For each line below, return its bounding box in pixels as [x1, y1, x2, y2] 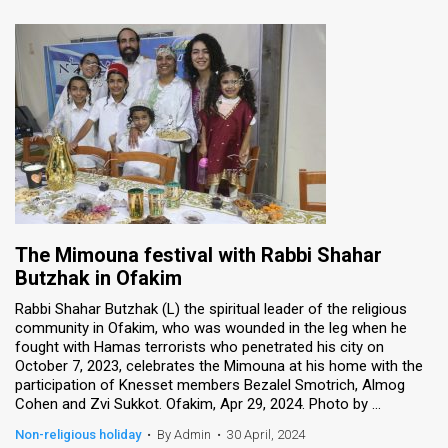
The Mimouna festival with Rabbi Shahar [15, 242, 382, 267]
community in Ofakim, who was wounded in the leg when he [15, 318, 407, 337]
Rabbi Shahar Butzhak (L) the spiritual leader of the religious [15, 299, 407, 318]
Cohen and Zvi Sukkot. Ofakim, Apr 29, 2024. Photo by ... [15, 394, 381, 413]
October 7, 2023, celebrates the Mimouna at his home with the [15, 356, 423, 375]
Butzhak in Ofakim [15, 265, 182, 290]
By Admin [157, 426, 211, 442]
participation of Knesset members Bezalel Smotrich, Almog [15, 375, 405, 394]
